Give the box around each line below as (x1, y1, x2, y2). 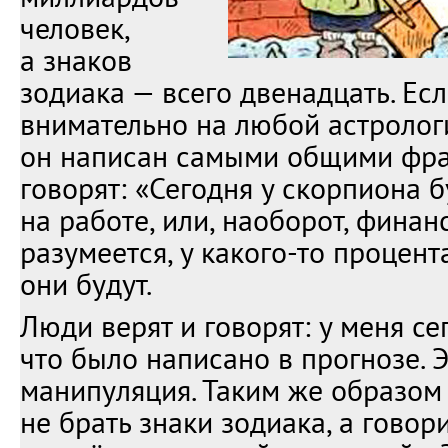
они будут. (20, 265, 152, 303)
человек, (20, 9, 129, 47)
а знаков (20, 41, 132, 79)
